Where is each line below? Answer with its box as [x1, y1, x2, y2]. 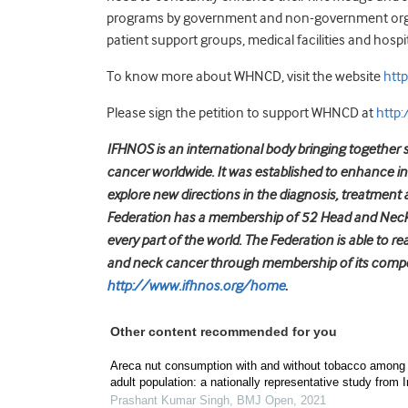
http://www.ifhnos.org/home [107, 278, 285, 294]
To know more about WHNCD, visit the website [107, 68, 383, 85]
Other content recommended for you [110, 324, 337, 339]
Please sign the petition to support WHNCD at [107, 105, 376, 121]
